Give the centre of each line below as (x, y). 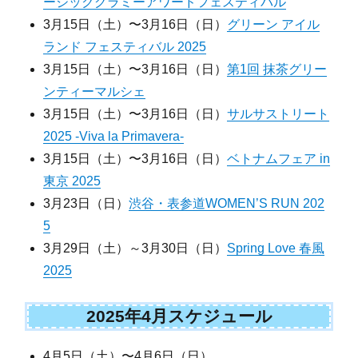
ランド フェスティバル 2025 (125, 46)
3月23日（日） (86, 203)
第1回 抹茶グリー (277, 69)
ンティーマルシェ (95, 91)
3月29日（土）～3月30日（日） (135, 248)
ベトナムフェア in (279, 158)
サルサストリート (278, 113)
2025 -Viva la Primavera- (114, 136)
